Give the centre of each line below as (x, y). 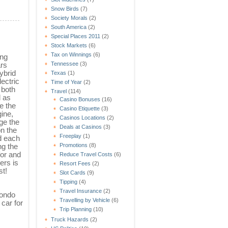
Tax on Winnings (71, 54)
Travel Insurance (81, 191)
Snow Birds (65, 8)
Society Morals (69, 18)
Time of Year (66, 82)
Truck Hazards (70, 219)
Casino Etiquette (80, 108)
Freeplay (70, 136)
